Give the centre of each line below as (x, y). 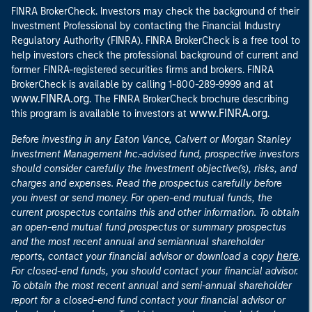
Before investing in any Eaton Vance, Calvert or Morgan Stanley (151, 140)
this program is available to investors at (100, 114)
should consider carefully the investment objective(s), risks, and (154, 169)
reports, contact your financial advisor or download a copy (144, 257)
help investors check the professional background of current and (155, 55)
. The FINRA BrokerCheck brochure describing (189, 99)
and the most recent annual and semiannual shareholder (138, 242)
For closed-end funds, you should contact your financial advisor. (155, 271)
